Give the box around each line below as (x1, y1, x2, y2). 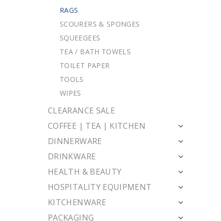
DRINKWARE (48, 151, 96, 162)
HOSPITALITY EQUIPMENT (48, 182, 152, 192)
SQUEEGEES (60, 33, 101, 42)
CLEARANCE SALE (48, 105, 115, 116)
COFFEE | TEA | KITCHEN (48, 120, 146, 131)
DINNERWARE (48, 136, 102, 147)
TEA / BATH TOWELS (60, 47, 131, 56)
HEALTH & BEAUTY (48, 166, 122, 177)
